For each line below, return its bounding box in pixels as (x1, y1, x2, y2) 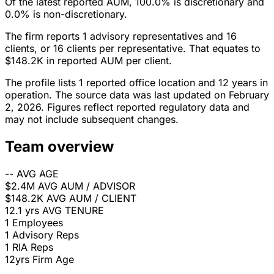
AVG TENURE (42, 204, 104, 217)
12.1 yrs (5, 204, 39, 217)
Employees (12, 217, 63, 229)
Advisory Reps (12, 229, 79, 242)
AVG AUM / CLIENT (46, 192, 136, 205)
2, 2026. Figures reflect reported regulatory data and (5, 101, 250, 114)
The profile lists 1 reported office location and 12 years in (5, 76, 268, 89)
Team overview (5, 138, 114, 156)
